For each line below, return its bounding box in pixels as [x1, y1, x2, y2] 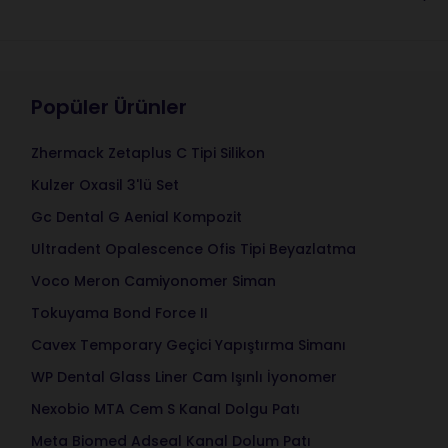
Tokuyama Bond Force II [30, 303, 208, 323]
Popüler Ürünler [30, 93, 187, 121]
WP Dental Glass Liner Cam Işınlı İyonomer [30, 367, 337, 387]
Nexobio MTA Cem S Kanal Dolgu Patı [30, 399, 300, 419]
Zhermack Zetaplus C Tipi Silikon [30, 143, 265, 163]
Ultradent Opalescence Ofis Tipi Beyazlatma [30, 239, 356, 259]
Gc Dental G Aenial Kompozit [30, 207, 242, 227]
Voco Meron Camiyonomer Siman [30, 271, 276, 291]
